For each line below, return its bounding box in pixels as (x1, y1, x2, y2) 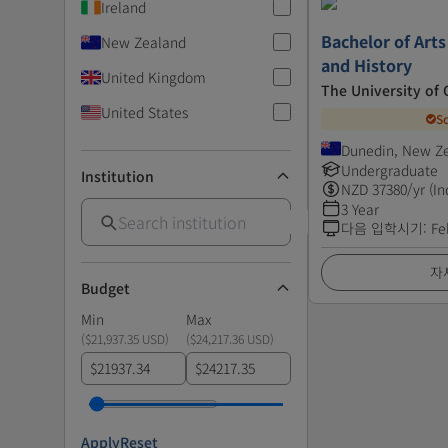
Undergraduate (341, 159, 438, 180)
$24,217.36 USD (190, 329, 270, 347)
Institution (81, 165, 154, 186)
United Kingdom (101, 66, 206, 87)
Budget (81, 277, 130, 298)
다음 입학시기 (341, 217, 423, 238)
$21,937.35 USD (85, 329, 165, 347)
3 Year (341, 198, 379, 219)
